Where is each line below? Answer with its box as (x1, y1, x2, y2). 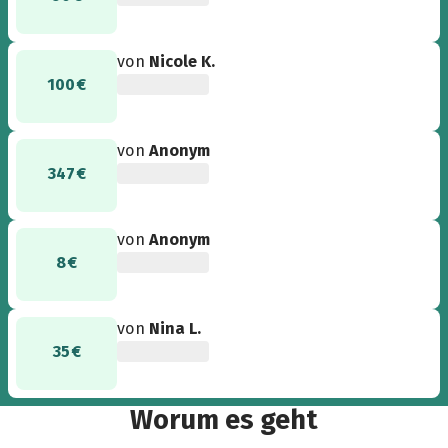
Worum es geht (130, 404, 318, 437)
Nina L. (149, 319, 202, 339)
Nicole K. (149, 52, 216, 72)
